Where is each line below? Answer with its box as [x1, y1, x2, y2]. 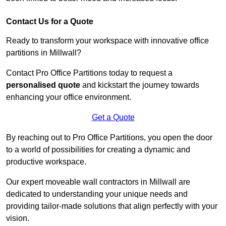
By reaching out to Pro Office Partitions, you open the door [6, 133, 212, 142]
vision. [6, 214, 31, 223]
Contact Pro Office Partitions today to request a [6, 69, 173, 78]
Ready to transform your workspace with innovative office [6, 36, 209, 45]
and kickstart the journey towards [80, 81, 199, 90]
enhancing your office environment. [6, 93, 131, 102]
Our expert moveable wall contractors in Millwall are [6, 178, 190, 187]
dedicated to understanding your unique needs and [6, 190, 188, 199]
